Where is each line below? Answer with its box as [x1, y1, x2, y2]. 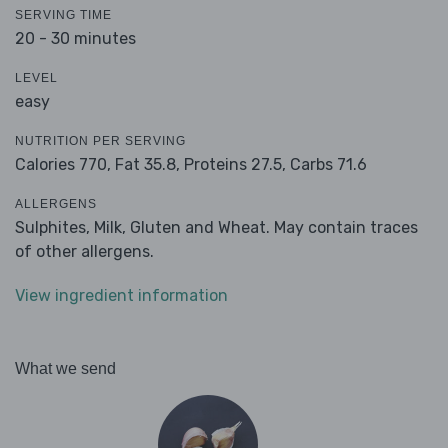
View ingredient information [15, 286, 228, 306]
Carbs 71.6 [290, 155, 367, 175]
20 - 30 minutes [15, 29, 136, 49]
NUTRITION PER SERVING [15, 134, 186, 149]
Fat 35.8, [115, 155, 180, 175]
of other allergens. [15, 242, 154, 262]
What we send [15, 360, 116, 378]
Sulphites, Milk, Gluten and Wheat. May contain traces [15, 218, 418, 238]
